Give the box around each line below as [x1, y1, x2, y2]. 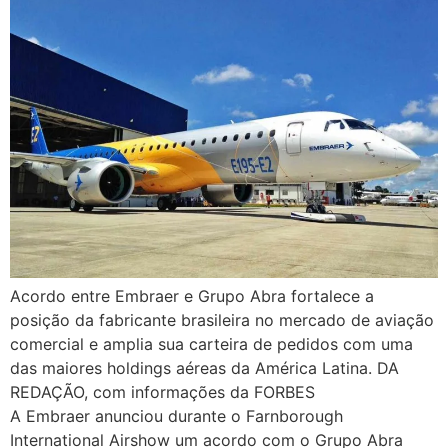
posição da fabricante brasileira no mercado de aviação [10, 310, 434, 331]
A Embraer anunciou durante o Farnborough [10, 406, 343, 427]
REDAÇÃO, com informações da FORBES [10, 382, 315, 403]
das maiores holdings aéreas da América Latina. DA [10, 358, 399, 379]
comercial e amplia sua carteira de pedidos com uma [10, 334, 413, 355]
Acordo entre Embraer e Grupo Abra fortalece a [10, 286, 374, 307]
